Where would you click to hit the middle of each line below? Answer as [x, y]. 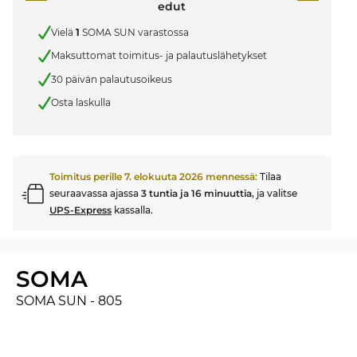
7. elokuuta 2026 [164, 177]
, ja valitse [275, 193]
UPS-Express [80, 210]
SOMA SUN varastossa [134, 32]
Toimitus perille [87, 177]
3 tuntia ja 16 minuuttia [196, 193]
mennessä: [230, 177]
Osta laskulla [81, 103]
